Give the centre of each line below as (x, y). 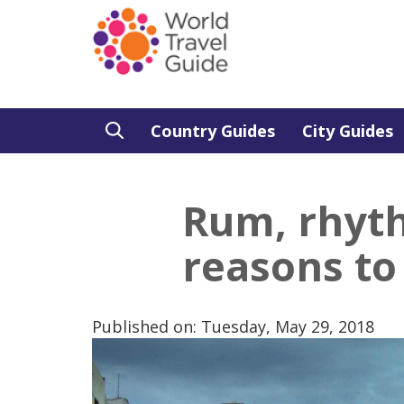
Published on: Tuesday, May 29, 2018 (233, 326)
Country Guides (213, 131)
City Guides (348, 131)
